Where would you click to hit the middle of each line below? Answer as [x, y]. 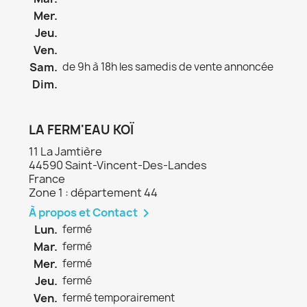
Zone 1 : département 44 [93, 193]
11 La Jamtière [65, 151]
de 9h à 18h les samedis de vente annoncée [168, 67]
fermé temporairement [119, 298]
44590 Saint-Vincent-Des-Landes [118, 165]
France [47, 179]
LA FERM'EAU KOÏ [81, 130]
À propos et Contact [83, 212]
